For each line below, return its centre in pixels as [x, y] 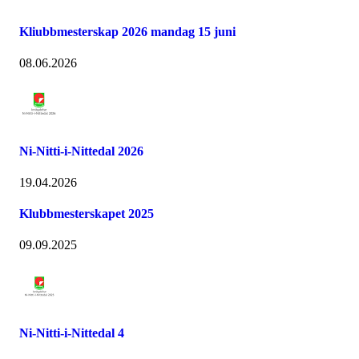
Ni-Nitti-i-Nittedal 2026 [81, 151]
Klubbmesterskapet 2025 [87, 214]
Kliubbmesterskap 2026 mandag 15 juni [127, 32]
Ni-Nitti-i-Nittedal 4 [72, 333]
